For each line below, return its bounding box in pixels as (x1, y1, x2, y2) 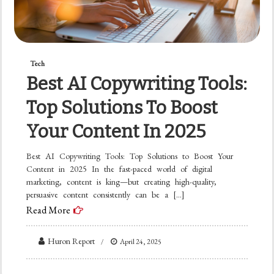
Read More (26, 203, 71, 217)
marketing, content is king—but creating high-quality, (26, 176, 217, 187)
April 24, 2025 (120, 236, 162, 246)
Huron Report (48, 235, 95, 246)
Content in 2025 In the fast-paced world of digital (26, 163, 213, 174)
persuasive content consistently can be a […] (26, 188, 185, 200)
